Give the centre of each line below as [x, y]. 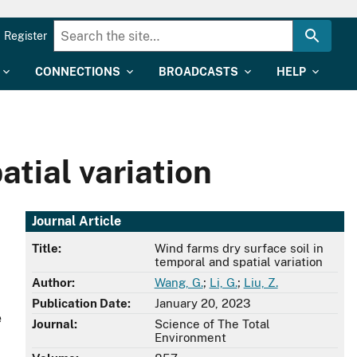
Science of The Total [212, 324]
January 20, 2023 [202, 304]
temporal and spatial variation [238, 262]
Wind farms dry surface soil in [239, 249]
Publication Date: [81, 304]
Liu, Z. [261, 283]
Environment [190, 338]
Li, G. [223, 283]
